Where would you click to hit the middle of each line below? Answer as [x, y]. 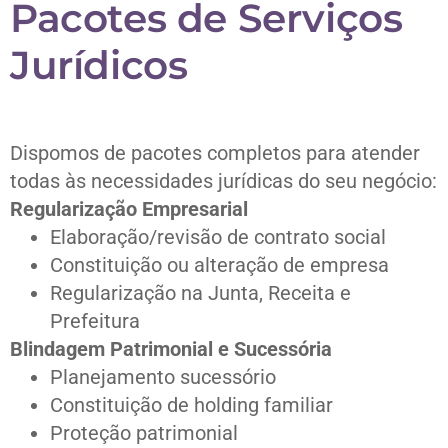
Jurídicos [99, 65]
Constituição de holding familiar [191, 405]
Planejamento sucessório [163, 377]
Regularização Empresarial [129, 209]
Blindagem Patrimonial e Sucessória [171, 349]
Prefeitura [95, 321]
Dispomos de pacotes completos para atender [215, 153]
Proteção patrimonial [144, 433]
